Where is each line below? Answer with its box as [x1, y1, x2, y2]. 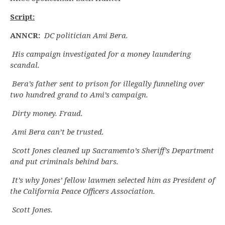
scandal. [10, 60, 40, 70]
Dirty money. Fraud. [12, 108, 83, 119]
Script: [10, 12, 35, 22]
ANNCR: [10, 30, 44, 41]
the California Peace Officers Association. [10, 186, 155, 196]
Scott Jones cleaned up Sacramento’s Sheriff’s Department [12, 145, 214, 156]
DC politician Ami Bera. [44, 30, 128, 41]
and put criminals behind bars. [10, 156, 119, 167]
